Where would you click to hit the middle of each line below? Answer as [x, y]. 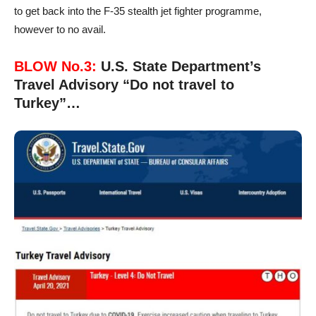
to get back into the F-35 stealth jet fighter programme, [138, 11]
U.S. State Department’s [179, 66]
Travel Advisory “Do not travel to [124, 84]
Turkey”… [47, 103]
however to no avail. [60, 29]
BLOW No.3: [55, 66]
